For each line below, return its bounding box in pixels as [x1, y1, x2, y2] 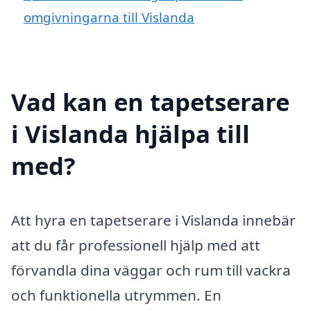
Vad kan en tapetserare [11, 85, 289, 119]
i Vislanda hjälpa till [11, 117, 250, 151]
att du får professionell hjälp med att [11, 235, 260, 255]
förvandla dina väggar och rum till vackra [11, 260, 291, 280]
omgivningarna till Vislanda [24, 8, 194, 26]
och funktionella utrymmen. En [11, 285, 221, 305]
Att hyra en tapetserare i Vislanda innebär [11, 210, 296, 230]
